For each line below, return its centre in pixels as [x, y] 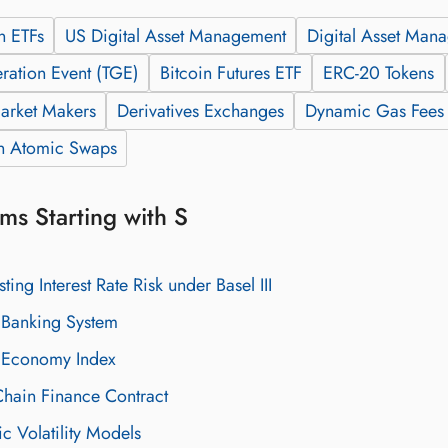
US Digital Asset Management [175, 35]
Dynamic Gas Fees [374, 110]
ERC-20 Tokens [378, 73]
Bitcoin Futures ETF [230, 73]
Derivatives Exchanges [200, 110]
